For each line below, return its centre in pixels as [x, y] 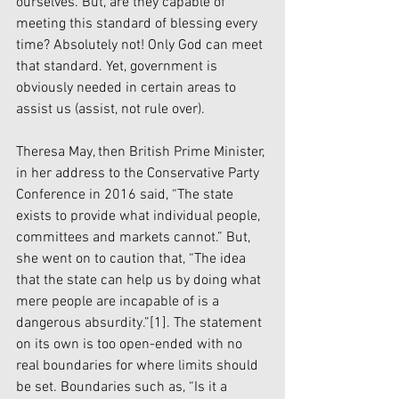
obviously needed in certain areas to [128, 89]
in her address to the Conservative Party [139, 174]
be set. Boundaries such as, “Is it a [123, 388]
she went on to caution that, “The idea [133, 260]
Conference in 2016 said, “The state [126, 195]
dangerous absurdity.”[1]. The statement [141, 324]
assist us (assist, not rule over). [110, 110]
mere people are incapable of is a [119, 302]
